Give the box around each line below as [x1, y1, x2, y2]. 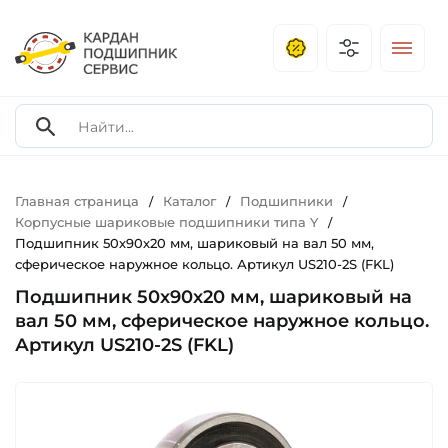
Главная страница [15, 193, 139, 210]
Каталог [163, 193, 216, 210]
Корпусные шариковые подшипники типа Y [15, 214, 318, 231]
